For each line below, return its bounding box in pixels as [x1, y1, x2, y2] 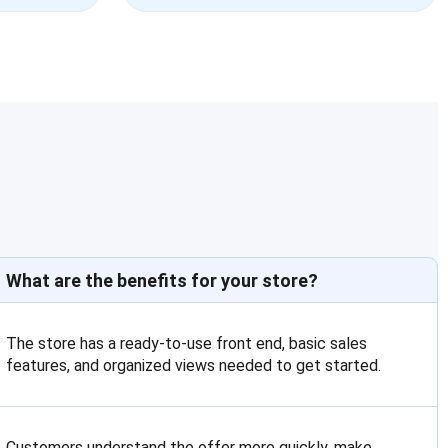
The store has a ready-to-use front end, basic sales [6, 334, 368, 353]
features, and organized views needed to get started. [6, 356, 382, 375]
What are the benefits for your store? [6, 270, 319, 291]
